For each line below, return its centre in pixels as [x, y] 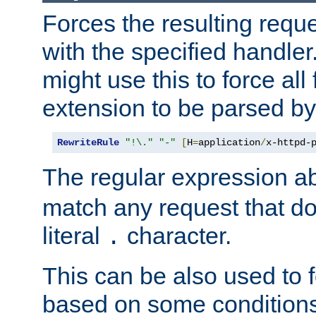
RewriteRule [88, 143]
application [229, 143]
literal [74, 236]
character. [176, 236]
